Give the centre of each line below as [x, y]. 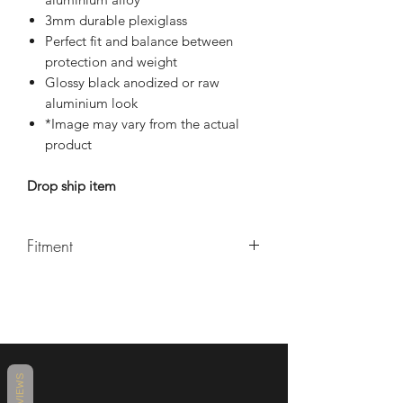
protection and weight [111, 62]
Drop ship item [72, 186]
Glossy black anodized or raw [132, 83]
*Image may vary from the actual [142, 124]
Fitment [50, 246]
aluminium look [91, 103]
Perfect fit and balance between [139, 41]
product [68, 145]
